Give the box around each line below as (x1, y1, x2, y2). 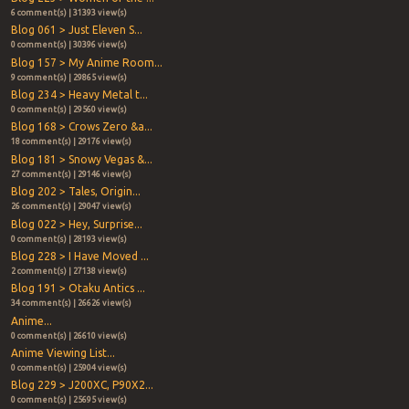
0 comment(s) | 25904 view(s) (10, 363, 127, 373)
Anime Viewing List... (10, 347, 115, 360)
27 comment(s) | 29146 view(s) (10, 169, 131, 179)
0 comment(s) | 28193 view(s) (10, 234, 127, 244)
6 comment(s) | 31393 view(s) (10, 7, 127, 17)
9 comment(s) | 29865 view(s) (10, 72, 127, 82)
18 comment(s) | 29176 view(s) (10, 137, 131, 147)
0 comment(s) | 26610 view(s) (10, 330, 127, 341)
